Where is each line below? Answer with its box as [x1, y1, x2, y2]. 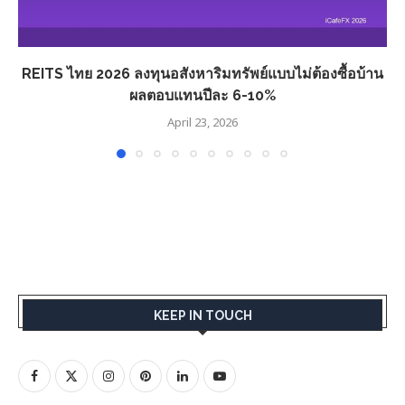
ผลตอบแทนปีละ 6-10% [129, 86, 276, 104]
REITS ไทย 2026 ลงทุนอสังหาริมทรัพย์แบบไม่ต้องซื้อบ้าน [22, 64, 383, 82]
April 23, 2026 [167, 113, 238, 132]
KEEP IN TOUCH [153, 307, 252, 323]
